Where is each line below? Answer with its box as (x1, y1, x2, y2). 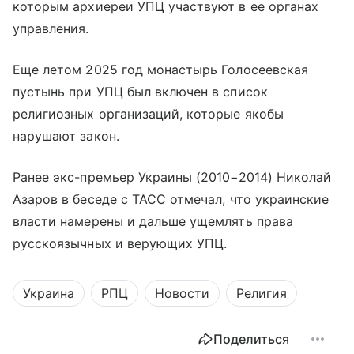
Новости (155, 285, 209, 301)
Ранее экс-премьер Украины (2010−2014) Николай (13, 169, 332, 185)
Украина (23, 285, 74, 301)
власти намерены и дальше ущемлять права (13, 213, 293, 229)
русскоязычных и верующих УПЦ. (13, 235, 228, 251)
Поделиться (213, 331, 289, 347)
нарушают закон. (13, 128, 119, 144)
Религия (236, 285, 287, 301)
